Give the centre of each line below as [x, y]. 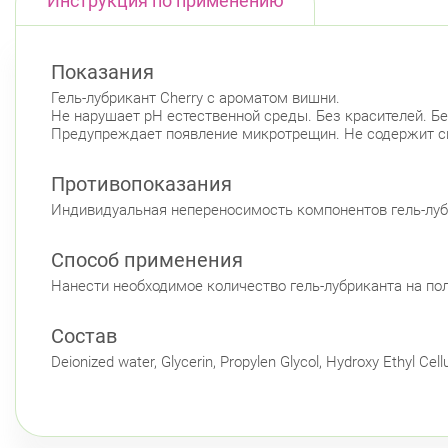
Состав [84, 335]
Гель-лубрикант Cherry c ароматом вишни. [195, 97]
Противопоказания [141, 183]
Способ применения [147, 259]
